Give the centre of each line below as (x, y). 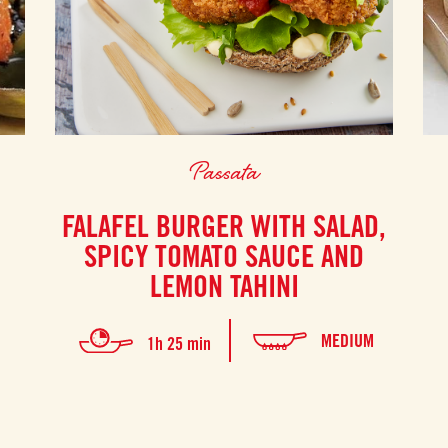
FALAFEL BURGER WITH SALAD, (224, 225)
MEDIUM (347, 340)
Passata (224, 171)
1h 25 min (178, 344)
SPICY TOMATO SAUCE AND (224, 255)
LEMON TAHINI (224, 285)
